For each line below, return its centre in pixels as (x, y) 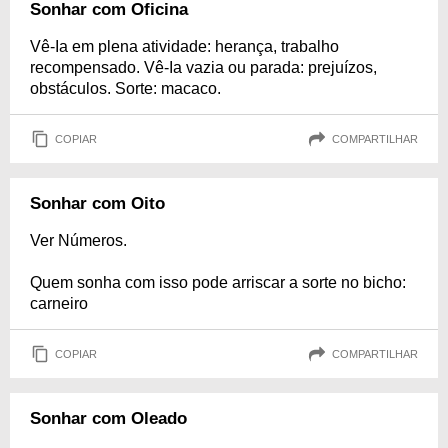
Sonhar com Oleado (108, 418)
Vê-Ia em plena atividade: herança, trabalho (184, 46)
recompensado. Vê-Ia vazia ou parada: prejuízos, (203, 67)
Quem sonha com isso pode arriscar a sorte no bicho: (218, 282)
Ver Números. (78, 240)
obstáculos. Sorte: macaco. (125, 88)
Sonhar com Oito (97, 203)
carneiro (59, 303)
